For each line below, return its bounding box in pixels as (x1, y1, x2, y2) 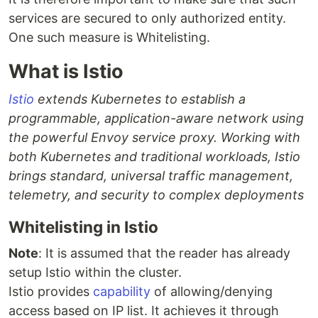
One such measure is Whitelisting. (9, 30, 210, 45)
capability (93, 284, 150, 300)
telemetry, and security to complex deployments (9, 187, 304, 203)
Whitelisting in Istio (9, 217, 158, 237)
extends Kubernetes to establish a (34, 92, 246, 107)
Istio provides (9, 284, 93, 300)
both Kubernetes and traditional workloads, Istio (9, 149, 300, 165)
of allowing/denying (150, 284, 273, 300)
